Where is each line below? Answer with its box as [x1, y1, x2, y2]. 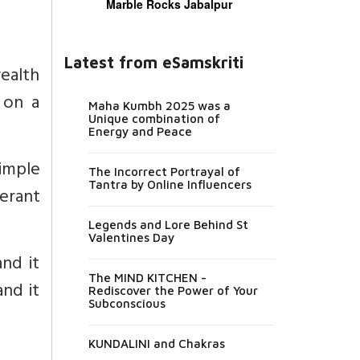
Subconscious [88, 296, 166, 310]
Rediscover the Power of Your [88, 283, 258, 297]
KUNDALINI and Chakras [88, 336, 225, 350]
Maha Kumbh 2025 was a [88, 98, 231, 112]
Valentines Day [88, 230, 174, 244]
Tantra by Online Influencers [88, 177, 252, 191]
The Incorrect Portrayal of [88, 164, 240, 178]
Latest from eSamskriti [63, 52, 243, 72]
